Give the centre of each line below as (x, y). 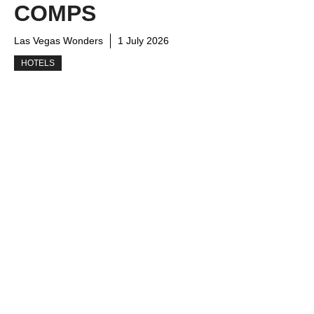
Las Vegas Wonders (59, 40)
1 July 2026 (143, 40)
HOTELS (38, 63)
